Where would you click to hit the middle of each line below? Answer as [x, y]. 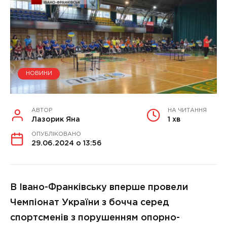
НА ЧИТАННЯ [187, 110]
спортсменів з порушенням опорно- [95, 218]
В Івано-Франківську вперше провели [99, 187]
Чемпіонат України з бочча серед [90, 202]
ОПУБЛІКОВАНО [56, 134]
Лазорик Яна [56, 119]
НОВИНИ [39, 74]
